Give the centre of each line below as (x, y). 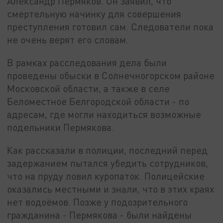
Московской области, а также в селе (89, 88)
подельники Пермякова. (61, 127)
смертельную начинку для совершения (94, 14)
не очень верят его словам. (68, 40)
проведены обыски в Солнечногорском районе (111, 75)
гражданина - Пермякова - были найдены (100, 215)
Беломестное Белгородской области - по (98, 101)
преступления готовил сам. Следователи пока (111, 27)
